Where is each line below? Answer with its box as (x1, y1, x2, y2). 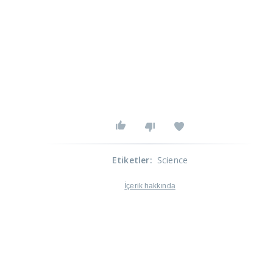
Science (157, 154, 188, 166)
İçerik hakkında (124, 182, 175, 191)
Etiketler (112, 154, 150, 166)
